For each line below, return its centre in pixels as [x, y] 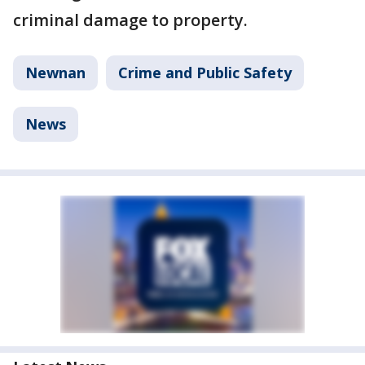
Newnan [55, 73]
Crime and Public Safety [205, 73]
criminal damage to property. [130, 20]
